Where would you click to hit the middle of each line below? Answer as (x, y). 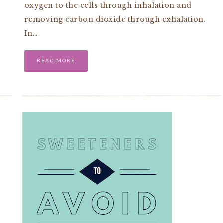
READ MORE (56, 60)
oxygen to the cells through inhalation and (108, 5)
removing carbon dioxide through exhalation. (115, 19)
